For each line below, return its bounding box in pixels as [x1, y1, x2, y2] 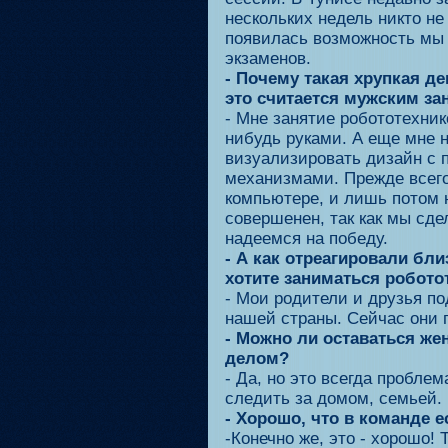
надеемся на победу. [225, 229, 388, 248]
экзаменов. [225, 49, 311, 68]
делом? [225, 349, 289, 368]
